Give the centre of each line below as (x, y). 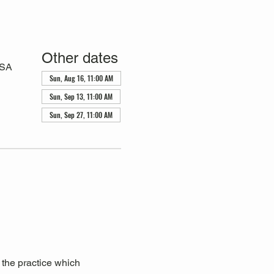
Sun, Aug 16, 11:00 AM (81, 78)
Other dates (80, 57)
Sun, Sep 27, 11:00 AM (81, 114)
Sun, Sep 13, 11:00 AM (81, 96)
